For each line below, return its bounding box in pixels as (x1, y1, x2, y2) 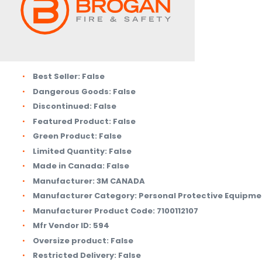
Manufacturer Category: (33, 190, 137, 202)
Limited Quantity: (33, 145, 107, 157)
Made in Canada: (33, 160, 105, 172)
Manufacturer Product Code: (33, 205, 155, 216)
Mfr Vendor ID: (33, 220, 91, 232)
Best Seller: (33, 71, 80, 82)
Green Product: (33, 130, 97, 142)
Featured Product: (33, 115, 111, 127)
